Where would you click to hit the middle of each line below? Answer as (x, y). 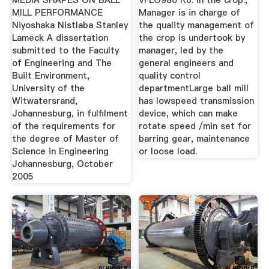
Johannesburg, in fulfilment (70, 114)
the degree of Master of (65, 139)
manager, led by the (181, 51)
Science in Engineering (60, 152)
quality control (170, 76)
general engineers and (186, 63)
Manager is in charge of (190, 13)
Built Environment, (50, 76)
